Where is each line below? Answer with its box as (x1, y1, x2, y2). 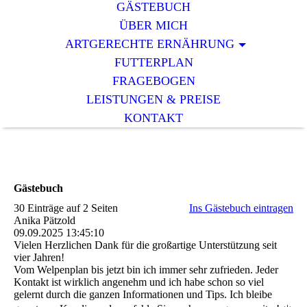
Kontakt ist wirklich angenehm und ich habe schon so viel (14, 276, 264, 288)
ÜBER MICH (119, 19, 188, 32)
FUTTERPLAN (114, 56, 193, 69)
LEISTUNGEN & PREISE (86, 93, 221, 106)
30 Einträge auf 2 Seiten (14, 202, 118, 214)
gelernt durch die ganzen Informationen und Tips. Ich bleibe (14, 288, 272, 301)
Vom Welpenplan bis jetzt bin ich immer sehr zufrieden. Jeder (14, 264, 278, 276)
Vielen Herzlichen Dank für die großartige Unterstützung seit (14, 239, 277, 251)
